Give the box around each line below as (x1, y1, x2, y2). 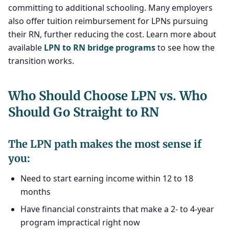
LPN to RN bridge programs (44, 42, 155, 53)
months (20, 186, 51, 197)
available (8, 42, 44, 53)
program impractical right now (20, 217, 140, 228)
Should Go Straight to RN (8, 104, 159, 120)
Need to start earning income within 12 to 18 (20, 173, 193, 184)
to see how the (155, 42, 215, 53)
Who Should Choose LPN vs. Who (8, 88, 207, 104)
